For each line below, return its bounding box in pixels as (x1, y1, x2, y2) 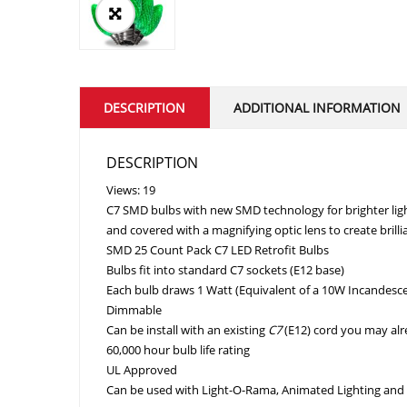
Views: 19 (106, 182, 155, 198)
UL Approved (106, 362, 177, 378)
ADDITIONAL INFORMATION (233, 99, 401, 116)
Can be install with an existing (106, 322, 268, 338)
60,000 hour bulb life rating (106, 342, 250, 358)
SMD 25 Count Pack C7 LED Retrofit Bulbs (106, 242, 329, 258)
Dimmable (106, 302, 162, 318)
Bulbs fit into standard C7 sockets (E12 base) (106, 262, 344, 278)
